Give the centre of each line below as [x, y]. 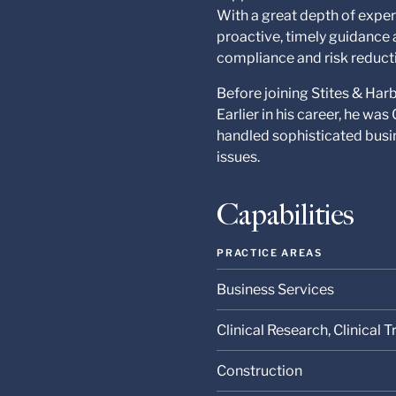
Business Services [276, 290]
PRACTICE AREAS [270, 253]
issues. [239, 157]
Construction [260, 371]
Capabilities [286, 215]
